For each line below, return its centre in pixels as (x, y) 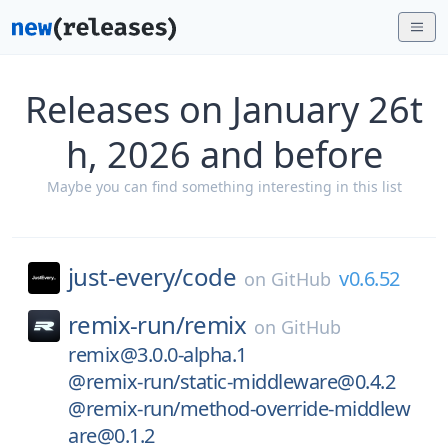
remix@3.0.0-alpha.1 (157, 354)
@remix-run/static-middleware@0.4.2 (231, 381)
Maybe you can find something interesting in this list (224, 186)
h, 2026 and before (224, 154)
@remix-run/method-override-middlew (239, 408)
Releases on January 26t (224, 109)
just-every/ (125, 276)
